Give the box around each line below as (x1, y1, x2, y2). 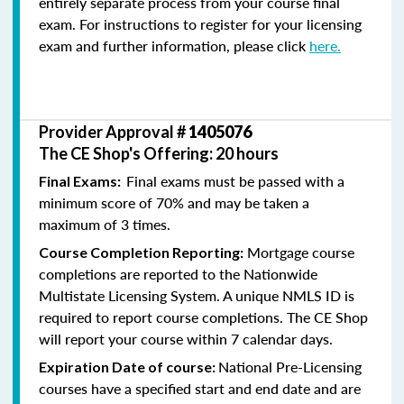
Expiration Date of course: (39, 357, 218, 375)
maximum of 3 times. (39, 213, 170, 234)
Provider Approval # (39, 121, 188, 142)
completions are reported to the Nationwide (39, 262, 317, 284)
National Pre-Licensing (218, 355, 362, 377)
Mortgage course (243, 241, 354, 262)
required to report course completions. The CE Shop (39, 306, 368, 327)
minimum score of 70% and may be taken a (39, 191, 309, 213)
